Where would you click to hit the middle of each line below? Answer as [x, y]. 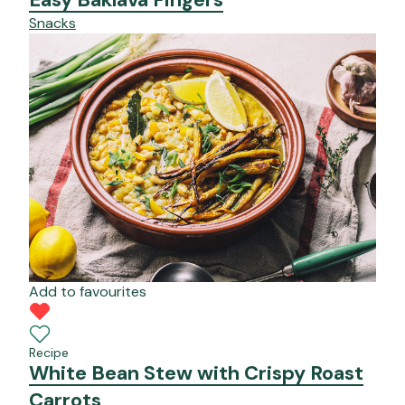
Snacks [52, 24]
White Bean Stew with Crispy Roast [196, 373]
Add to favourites [88, 292]
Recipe [49, 353]
